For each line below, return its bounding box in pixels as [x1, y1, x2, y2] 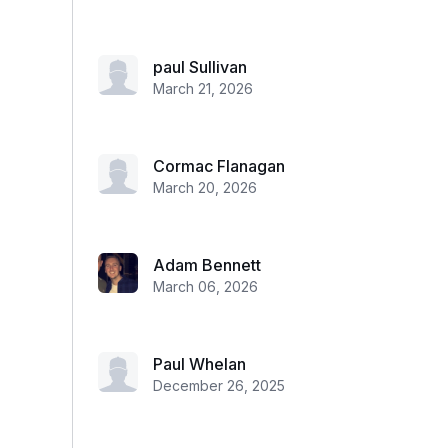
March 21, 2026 [153, 80, 253, 97]
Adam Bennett [153, 255, 261, 275]
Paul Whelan [153, 354, 246, 374]
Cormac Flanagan [153, 156, 285, 176]
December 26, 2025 [153, 377, 285, 394]
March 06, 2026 [153, 278, 258, 295]
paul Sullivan [153, 57, 247, 77]
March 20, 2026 [153, 179, 257, 196]
